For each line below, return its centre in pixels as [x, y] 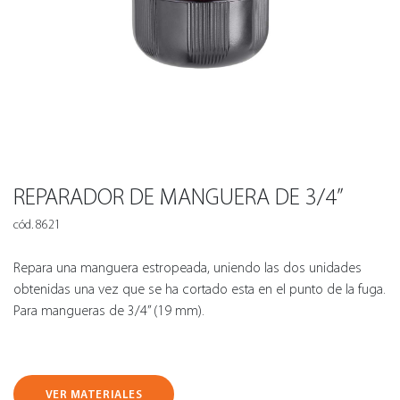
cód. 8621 [37, 225]
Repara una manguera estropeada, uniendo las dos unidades [187, 267]
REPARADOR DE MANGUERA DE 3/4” [179, 197]
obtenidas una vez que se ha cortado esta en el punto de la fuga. [200, 289]
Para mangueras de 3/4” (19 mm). [109, 310]
